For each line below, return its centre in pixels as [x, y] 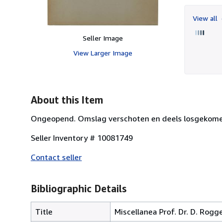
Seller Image [103, 38]
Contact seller [56, 157]
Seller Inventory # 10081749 [82, 138]
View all [206, 18]
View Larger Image [103, 53]
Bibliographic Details [79, 188]
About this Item [67, 100]
